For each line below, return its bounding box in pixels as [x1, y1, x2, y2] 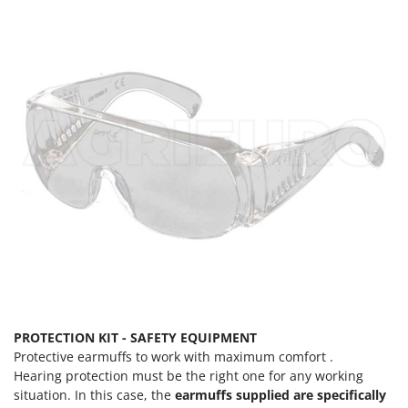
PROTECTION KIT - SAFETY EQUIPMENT [14, 329, 257, 347]
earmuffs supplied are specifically [175, 386, 386, 404]
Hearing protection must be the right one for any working [14, 367, 363, 385]
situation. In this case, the [14, 386, 175, 404]
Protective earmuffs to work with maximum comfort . [14, 348, 333, 366]
